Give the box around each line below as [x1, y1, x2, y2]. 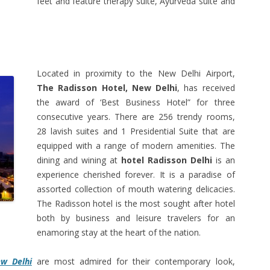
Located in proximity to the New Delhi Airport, [37, 67, 235, 79]
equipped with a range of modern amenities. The [37, 140, 235, 151]
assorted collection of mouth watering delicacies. [37, 183, 235, 195]
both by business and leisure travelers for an [37, 212, 235, 224]
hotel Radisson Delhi [121, 154, 212, 166]
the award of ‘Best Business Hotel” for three [37, 96, 235, 108]
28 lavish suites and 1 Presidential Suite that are [37, 125, 235, 137]
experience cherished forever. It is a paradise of [37, 169, 235, 180]
